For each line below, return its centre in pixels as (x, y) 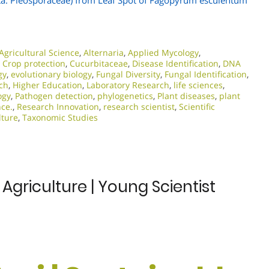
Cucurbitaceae (99, 63)
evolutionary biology (51, 74)
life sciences (198, 85)
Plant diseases (186, 96)
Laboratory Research (128, 85)
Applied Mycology (163, 53)
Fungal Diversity (128, 74)
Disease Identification (175, 63)
